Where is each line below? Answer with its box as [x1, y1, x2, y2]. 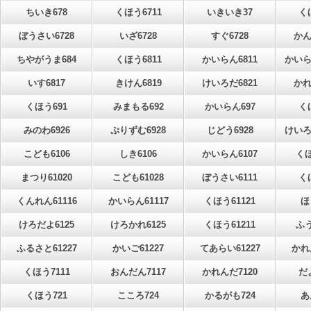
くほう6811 [115, 54, 162, 65]
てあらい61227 [199, 243, 260, 253]
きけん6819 [115, 78, 162, 88]
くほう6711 [115, 7, 162, 17]
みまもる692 [112, 101, 164, 112]
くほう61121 [204, 196, 255, 206]
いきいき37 [207, 7, 253, 17]
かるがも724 [204, 290, 255, 301]
